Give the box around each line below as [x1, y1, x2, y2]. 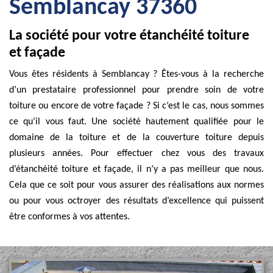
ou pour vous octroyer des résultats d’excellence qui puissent [9, 196, 264, 206]
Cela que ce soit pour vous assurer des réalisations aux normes [9, 180, 264, 190]
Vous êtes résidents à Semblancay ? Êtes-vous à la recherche [9, 69, 264, 79]
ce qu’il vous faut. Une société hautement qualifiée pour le [9, 117, 264, 127]
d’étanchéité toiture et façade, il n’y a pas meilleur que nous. [9, 165, 264, 174]
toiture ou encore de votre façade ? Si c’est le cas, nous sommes [9, 101, 264, 111]
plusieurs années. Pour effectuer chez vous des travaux [9, 149, 264, 158]
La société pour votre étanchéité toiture [9, 29, 249, 43]
